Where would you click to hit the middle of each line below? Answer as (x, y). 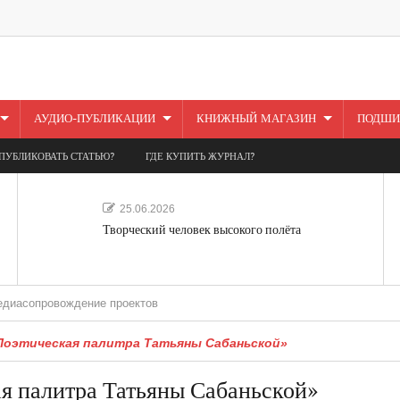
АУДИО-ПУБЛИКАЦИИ (94, 118)
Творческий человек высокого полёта (201, 229)
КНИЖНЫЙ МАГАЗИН (256, 118)
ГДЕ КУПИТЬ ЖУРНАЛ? (200, 156)
